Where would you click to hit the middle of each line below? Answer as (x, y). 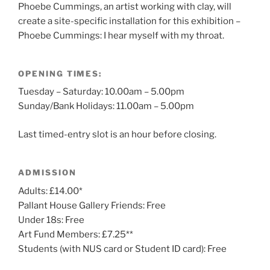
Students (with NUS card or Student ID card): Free (122, 249)
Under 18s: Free (51, 220)
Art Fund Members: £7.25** (76, 234)
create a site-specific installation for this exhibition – (129, 21)
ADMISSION (47, 172)
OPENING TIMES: (60, 73)
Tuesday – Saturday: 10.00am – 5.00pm (101, 92)
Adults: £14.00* (50, 191)
